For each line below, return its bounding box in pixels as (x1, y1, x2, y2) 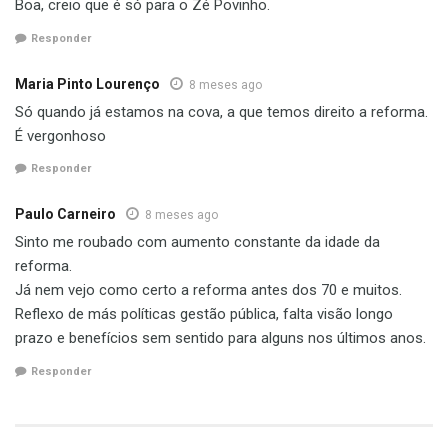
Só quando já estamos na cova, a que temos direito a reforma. (15, 102, 428, 121)
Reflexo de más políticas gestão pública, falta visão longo (15, 305, 393, 324)
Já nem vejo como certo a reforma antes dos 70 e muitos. (15, 281, 402, 300)
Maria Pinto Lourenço (15, 75, 160, 92)
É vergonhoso (15, 126, 106, 145)
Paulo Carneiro (15, 206, 116, 223)
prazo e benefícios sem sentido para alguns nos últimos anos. (15, 329, 426, 348)
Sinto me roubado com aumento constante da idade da (15, 233, 380, 252)
